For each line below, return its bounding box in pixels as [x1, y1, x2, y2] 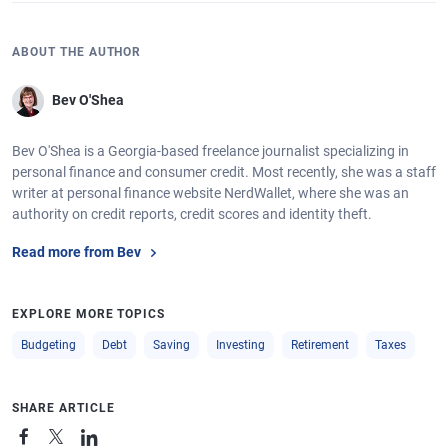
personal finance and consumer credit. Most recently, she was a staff [12, 163, 436, 180]
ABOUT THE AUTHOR [12, 44, 142, 59]
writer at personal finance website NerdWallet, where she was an [12, 184, 409, 201]
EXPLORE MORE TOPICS [12, 306, 166, 321]
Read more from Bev [12, 244, 141, 261]
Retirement [291, 337, 349, 352]
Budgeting [21, 337, 76, 352]
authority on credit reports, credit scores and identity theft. [12, 205, 372, 222]
